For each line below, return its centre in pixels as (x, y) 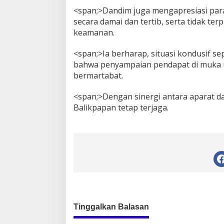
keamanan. (94, 33)
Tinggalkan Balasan (111, 207)
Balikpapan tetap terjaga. (121, 108)
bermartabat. (98, 76)
